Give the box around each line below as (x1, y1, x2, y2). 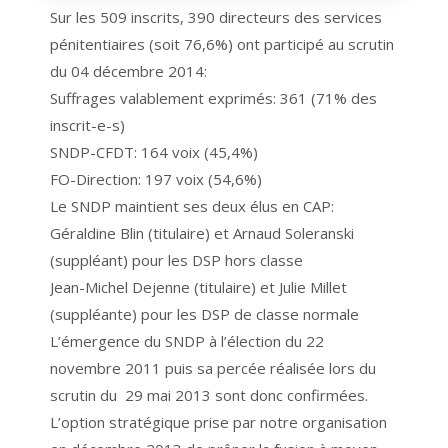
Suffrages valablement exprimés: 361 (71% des (50, 88, 378, 109)
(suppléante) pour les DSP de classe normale (50, 304, 360, 325)
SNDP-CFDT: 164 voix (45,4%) (50, 142, 259, 163)
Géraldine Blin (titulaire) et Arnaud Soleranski (50, 223, 355, 244)
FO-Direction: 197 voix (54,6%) (50, 169, 263, 190)
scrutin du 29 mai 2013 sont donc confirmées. (50, 385, 369, 406)
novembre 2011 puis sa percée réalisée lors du (50, 358, 377, 379)
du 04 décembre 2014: (50, 61, 208, 82)
